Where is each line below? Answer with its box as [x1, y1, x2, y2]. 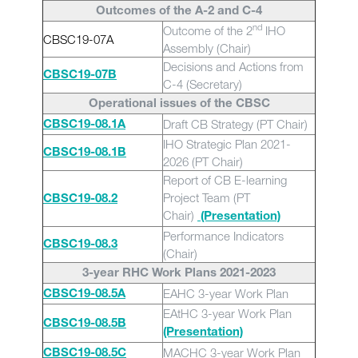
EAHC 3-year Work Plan [163, 286, 288, 300]
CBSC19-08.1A [43, 119, 125, 131]
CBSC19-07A [43, 32, 113, 46]
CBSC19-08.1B [43, 147, 126, 159]
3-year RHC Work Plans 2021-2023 [82, 268, 276, 280]
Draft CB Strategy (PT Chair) [163, 117, 308, 131]
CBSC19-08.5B [43, 318, 126, 330]
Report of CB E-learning [163, 173, 287, 187]
